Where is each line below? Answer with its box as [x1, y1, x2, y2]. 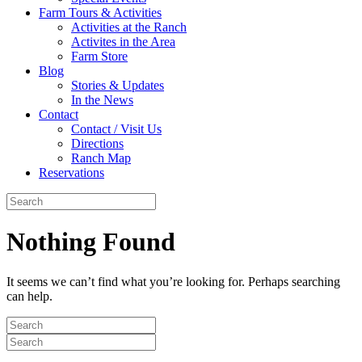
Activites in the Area [71, 35, 175, 48]
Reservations [39, 166, 104, 179]
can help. [6, 288, 53, 303]
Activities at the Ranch [71, 20, 187, 34]
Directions [71, 137, 124, 150]
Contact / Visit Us [71, 122, 162, 136]
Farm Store [71, 49, 128, 63]
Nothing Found [6, 227, 175, 257]
